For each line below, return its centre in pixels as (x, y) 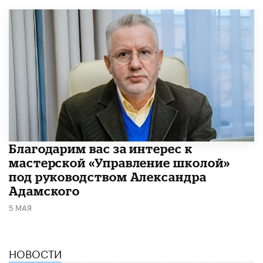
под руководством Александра (108, 176)
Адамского (45, 190)
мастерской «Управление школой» (119, 162)
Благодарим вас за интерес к (101, 148)
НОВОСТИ (35, 252)
